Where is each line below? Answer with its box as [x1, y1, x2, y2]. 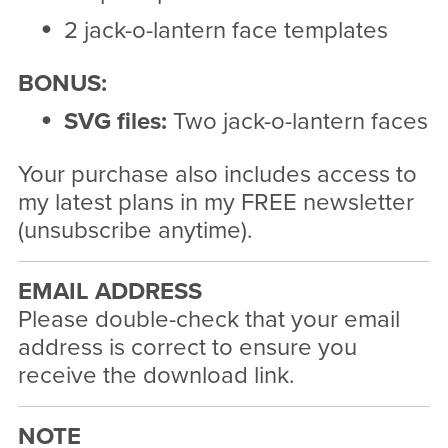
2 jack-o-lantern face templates [63, 16, 388, 46]
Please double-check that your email [17, 305, 400, 335]
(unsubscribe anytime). [17, 216, 253, 246]
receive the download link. [17, 361, 295, 391]
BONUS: [17, 69, 107, 99]
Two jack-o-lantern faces [166, 107, 428, 137]
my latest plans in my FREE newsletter [17, 188, 414, 218]
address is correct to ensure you [17, 333, 357, 363]
